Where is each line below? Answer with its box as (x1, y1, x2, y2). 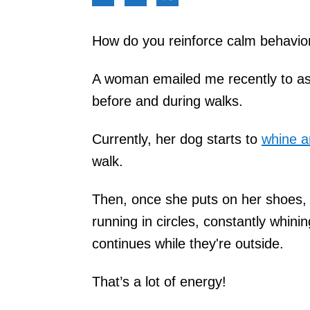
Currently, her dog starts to (92, 131, 262, 147)
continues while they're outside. (92, 235, 284, 251)
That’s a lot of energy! (92, 273, 226, 289)
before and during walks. (92, 93, 243, 109)
